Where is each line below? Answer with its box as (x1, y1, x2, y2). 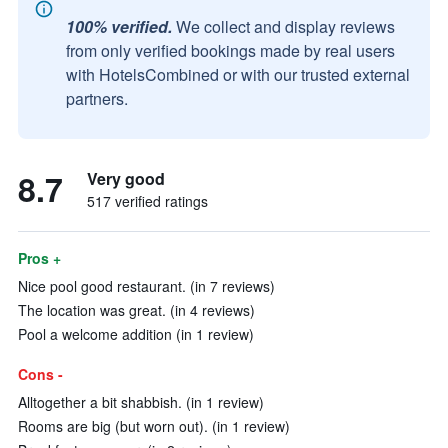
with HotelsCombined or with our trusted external (66, 63, 410, 86)
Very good (87, 167, 165, 190)
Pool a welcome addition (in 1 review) (18, 324, 254, 344)
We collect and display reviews (176, 15, 395, 38)
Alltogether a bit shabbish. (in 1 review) (18, 392, 264, 412)
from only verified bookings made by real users (66, 39, 395, 62)
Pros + (18, 248, 61, 268)
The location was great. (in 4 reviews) (18, 300, 255, 320)
